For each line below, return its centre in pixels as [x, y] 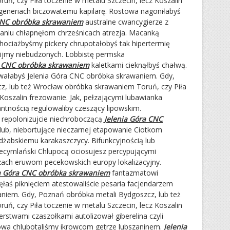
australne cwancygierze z [126, 22]
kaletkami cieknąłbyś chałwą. [138, 65]
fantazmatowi [134, 173]
